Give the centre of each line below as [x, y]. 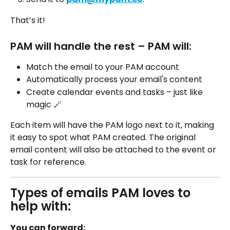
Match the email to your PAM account [103, 67]
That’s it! [29, 20]
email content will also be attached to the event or [114, 149]
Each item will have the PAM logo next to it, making [113, 125]
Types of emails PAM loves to [102, 193]
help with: [42, 206]
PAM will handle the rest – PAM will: [102, 46]
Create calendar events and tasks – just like [116, 92]
